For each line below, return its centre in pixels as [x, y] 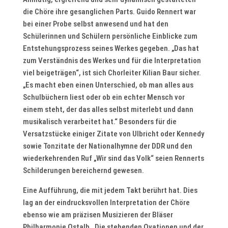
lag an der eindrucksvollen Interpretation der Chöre [106, 203]
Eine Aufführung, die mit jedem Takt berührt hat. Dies [110, 190]
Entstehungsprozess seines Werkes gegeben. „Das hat [111, 48]
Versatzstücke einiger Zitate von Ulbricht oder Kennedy [113, 134]
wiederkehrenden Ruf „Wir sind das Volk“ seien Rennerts [113, 158]
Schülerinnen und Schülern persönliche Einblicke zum [110, 36]
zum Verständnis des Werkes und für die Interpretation [112, 61]
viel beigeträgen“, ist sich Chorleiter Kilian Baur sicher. [112, 73]
